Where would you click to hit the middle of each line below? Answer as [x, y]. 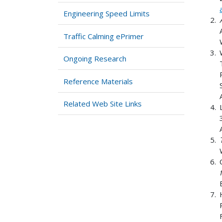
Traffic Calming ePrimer [104, 36]
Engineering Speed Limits [107, 14]
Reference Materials [98, 81]
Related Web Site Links [103, 104]
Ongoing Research [95, 59]
